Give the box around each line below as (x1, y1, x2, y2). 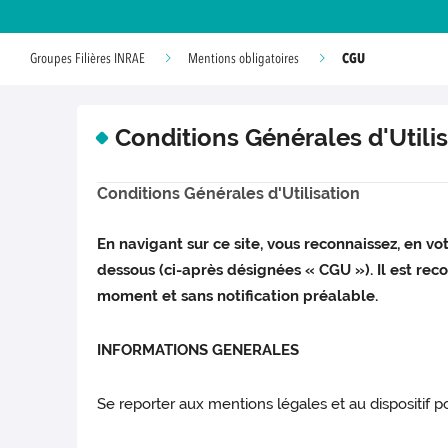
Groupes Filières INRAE (30, 52, 145, 66)
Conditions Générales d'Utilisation (97, 184, 360, 203)
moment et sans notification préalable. (97, 287, 379, 306)
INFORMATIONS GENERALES (97, 341, 300, 360)
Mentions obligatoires (188, 52, 299, 66)
